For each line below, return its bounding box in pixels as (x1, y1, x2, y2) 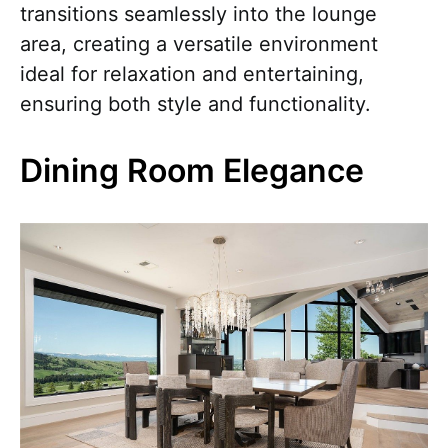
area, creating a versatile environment (20, 32, 378, 56)
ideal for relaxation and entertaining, (20, 62, 364, 86)
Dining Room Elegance (20, 151, 364, 190)
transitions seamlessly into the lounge (20, 2, 377, 26)
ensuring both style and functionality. (20, 92, 371, 116)
